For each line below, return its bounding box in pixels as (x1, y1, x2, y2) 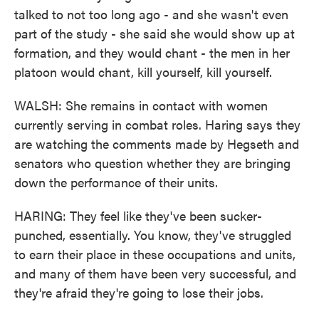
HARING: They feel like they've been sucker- (14, 206, 262, 224)
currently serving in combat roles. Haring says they (14, 115, 300, 133)
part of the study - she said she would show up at (14, 24, 295, 42)
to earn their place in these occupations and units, (14, 245, 296, 263)
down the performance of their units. (14, 173, 218, 191)
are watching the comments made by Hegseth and (14, 135, 299, 152)
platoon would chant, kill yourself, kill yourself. (14, 63, 272, 80)
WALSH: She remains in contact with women (14, 96, 268, 114)
